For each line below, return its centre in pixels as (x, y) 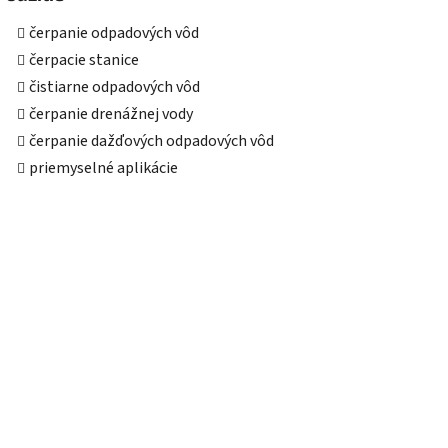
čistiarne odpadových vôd (114, 87)
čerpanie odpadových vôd (114, 33)
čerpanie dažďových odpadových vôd (151, 141)
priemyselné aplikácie (103, 168)
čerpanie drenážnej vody (111, 114)
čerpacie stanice (84, 60)
